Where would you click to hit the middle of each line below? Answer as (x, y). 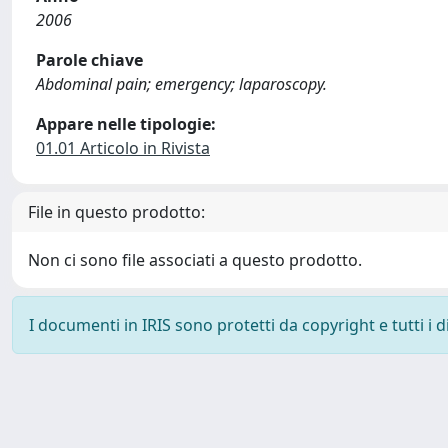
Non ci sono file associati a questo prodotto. (195, 260)
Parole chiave (89, 60)
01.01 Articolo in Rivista (123, 148)
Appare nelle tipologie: (126, 124)
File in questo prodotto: (116, 212)
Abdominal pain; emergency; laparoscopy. (181, 84)
